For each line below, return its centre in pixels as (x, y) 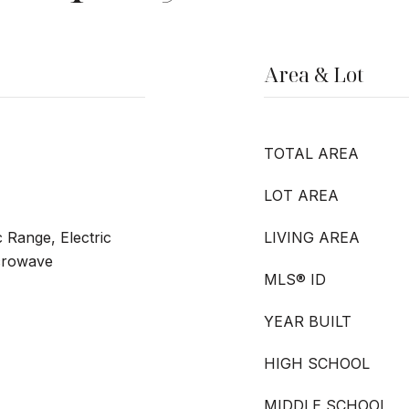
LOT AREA (301, 195)
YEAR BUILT (308, 321)
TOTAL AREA (311, 153)
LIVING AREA (312, 237)
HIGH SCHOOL (317, 363)
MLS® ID (295, 279)
